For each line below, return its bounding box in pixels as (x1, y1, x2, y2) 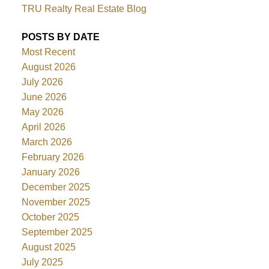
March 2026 (21, 137, 72, 148)
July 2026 (21, 77, 63, 88)
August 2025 (21, 242, 76, 253)
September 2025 (21, 227, 92, 238)
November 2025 (21, 197, 90, 208)
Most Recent (21, 47, 75, 58)
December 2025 (21, 182, 90, 193)
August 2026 (21, 62, 76, 73)
